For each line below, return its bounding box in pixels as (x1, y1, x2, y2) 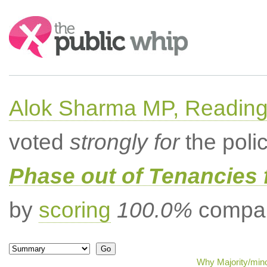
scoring (38, 198, 111, 222)
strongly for (69, 130, 179, 154)
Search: (8, 17, 42, 27)
